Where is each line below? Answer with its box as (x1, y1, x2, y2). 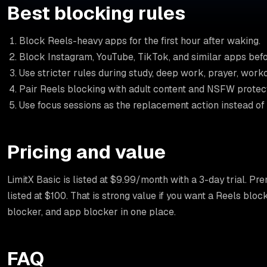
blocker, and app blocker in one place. (7, 205, 176, 218)
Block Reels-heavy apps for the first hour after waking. (18, 34, 260, 47)
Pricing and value (7, 139, 166, 164)
